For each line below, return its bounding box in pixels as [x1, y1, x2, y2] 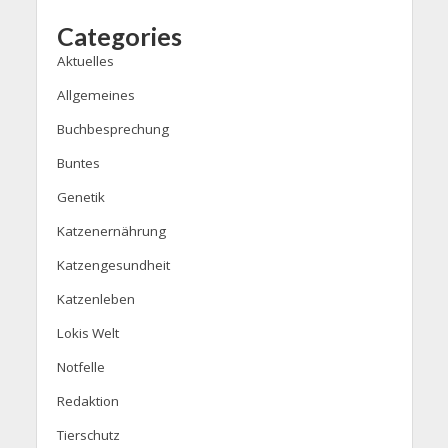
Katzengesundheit [56, 256, 170, 275]
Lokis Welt [56, 324, 119, 343]
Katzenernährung [56, 222, 166, 241]
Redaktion [56, 392, 119, 411]
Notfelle [56, 358, 105, 377]
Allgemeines [56, 86, 135, 105]
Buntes [56, 154, 100, 173]
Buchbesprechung [56, 120, 169, 139]
